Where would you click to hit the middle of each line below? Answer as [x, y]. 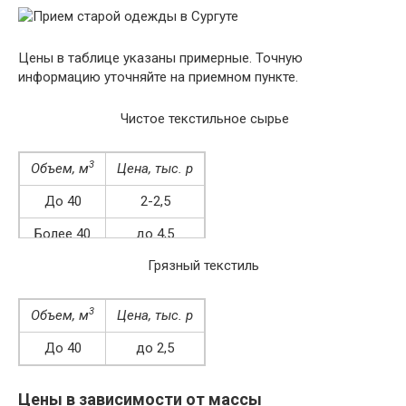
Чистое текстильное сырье [203, 118]
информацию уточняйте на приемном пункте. [158, 77]
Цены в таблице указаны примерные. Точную [160, 58]
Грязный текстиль [203, 265]
